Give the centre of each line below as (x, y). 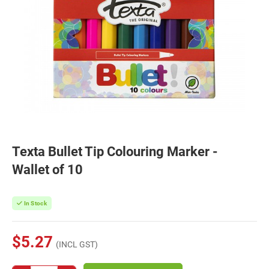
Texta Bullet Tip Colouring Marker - (115, 152)
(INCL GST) (77, 244)
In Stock (35, 203)
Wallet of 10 (47, 170)
